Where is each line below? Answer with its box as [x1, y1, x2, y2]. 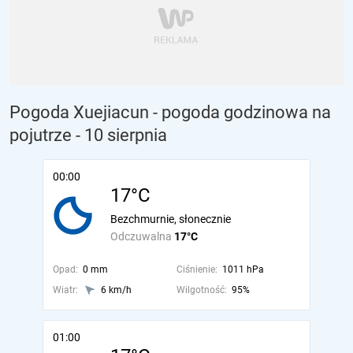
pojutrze [9, 125, 72, 145]
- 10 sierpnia [76, 125, 167, 145]
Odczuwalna [110, 230, 174, 243]
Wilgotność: [176, 284, 227, 295]
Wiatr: [53, 284, 78, 295]
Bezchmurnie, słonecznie [110, 213, 231, 225]
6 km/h [101, 284, 132, 295]
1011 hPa [221, 264, 264, 275]
